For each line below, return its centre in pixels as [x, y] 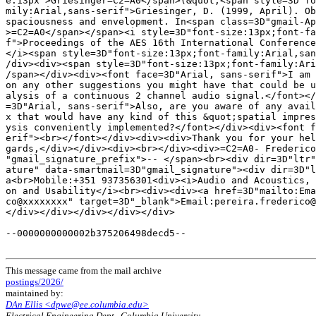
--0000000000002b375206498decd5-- [96, 233]
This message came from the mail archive [84, 271]
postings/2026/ [35, 282]
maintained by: [35, 293]
